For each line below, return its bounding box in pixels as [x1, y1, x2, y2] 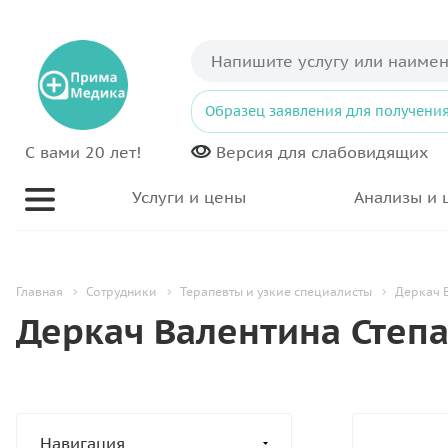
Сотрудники [86, 284, 157, 299]
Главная [16, 284, 63, 299]
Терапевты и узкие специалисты [180, 284, 372, 299]
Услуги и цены [132, 187, 246, 207]
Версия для [216, 142, 306, 162]
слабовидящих [306, 142, 428, 162]
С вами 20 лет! [25, 142, 141, 162]
